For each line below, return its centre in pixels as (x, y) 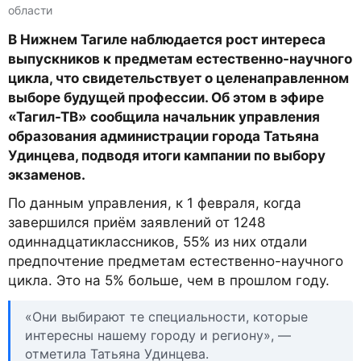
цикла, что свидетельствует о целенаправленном (178, 79)
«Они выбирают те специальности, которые (166, 316)
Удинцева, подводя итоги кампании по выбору (167, 156)
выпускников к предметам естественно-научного (180, 59)
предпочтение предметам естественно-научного (176, 261)
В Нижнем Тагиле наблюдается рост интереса (167, 40)
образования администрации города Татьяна (164, 137)
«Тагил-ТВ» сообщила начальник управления (164, 117)
